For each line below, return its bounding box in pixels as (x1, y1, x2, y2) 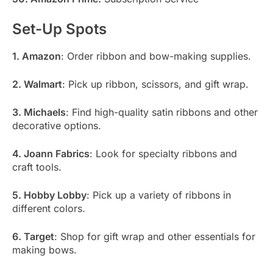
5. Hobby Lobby (12, 189, 87, 202)
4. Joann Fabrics (12, 147, 90, 160)
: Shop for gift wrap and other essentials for (54, 230, 255, 243)
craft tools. (12, 161, 62, 174)
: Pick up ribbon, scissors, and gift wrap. (62, 78, 249, 91)
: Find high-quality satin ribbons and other (66, 106, 258, 119)
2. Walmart (12, 78, 62, 91)
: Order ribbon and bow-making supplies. (61, 50, 251, 63)
